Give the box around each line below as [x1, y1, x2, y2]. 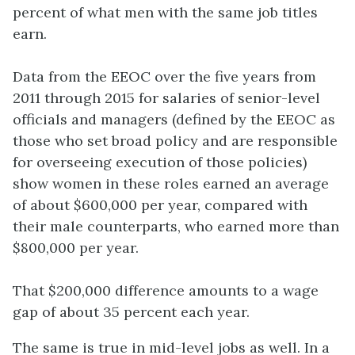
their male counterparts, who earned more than [13, 217, 339, 236]
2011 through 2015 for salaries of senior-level [13, 89, 320, 108]
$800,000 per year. [13, 239, 139, 258]
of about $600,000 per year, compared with [13, 196, 307, 215]
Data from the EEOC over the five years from [13, 67, 316, 86]
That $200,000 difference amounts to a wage [13, 281, 319, 300]
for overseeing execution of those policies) [13, 153, 307, 172]
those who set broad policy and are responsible [13, 132, 338, 151]
